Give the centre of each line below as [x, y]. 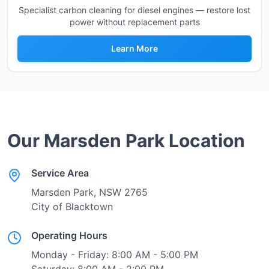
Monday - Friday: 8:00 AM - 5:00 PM [115, 255]
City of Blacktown [72, 207]
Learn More [134, 48]
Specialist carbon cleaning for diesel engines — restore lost [134, 10]
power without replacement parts [134, 22]
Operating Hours [69, 235]
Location [205, 141]
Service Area [60, 173]
